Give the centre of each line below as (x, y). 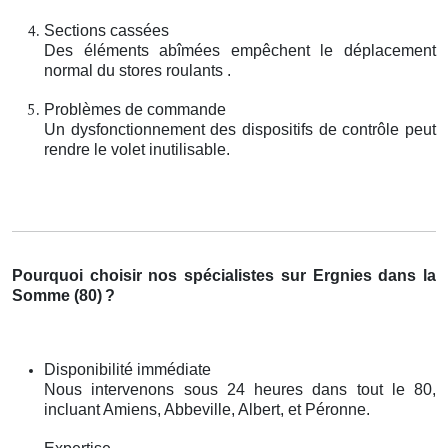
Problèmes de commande (135, 109)
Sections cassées (106, 30)
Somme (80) (57, 295)
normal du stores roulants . (137, 70)
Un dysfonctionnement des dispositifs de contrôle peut (240, 129)
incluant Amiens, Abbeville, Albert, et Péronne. (207, 409)
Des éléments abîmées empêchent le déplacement (240, 50)
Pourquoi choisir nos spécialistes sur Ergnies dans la (224, 275)
